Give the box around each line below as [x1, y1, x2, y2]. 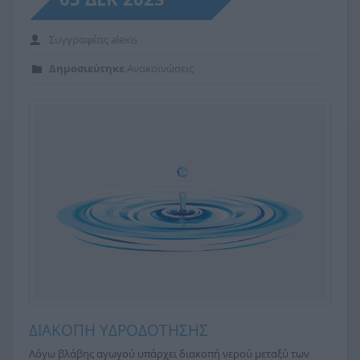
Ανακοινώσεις [127, 60, 194, 76]
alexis [111, 31, 137, 47]
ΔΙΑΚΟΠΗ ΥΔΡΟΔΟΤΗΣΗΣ [29, 319, 208, 341]
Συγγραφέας [49, 31, 111, 47]
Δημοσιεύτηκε [49, 60, 125, 76]
